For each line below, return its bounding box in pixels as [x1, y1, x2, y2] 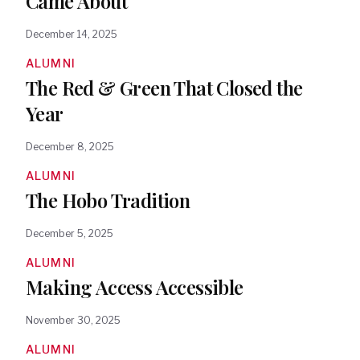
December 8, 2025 [26, 141, 114, 153]
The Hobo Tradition [26, 187, 190, 213]
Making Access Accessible [26, 274, 243, 300]
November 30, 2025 [26, 314, 121, 326]
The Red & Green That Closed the [26, 75, 303, 100]
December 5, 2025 [26, 227, 113, 239]
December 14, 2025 [26, 28, 117, 40]
